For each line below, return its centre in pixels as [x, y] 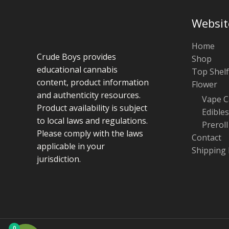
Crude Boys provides [76, 57]
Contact [206, 137]
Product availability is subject [92, 108]
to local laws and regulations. [92, 121]
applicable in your [71, 146]
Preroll [215, 124]
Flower [204, 84]
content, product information [93, 83]
